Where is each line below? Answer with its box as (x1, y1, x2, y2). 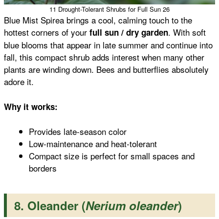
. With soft (168, 26, 206, 39)
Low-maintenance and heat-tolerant (29, 137, 157, 150)
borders (29, 162, 57, 175)
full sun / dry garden (89, 26, 168, 39)
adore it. (4, 75, 34, 88)
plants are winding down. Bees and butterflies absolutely (4, 63, 209, 76)
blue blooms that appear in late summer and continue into (4, 39, 213, 51)
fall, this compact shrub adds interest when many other (4, 51, 204, 64)
